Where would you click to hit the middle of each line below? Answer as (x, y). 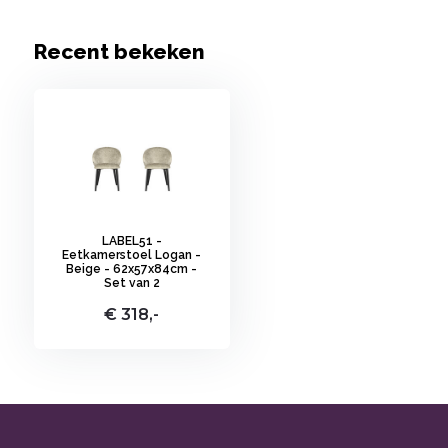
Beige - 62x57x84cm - (132, 269)
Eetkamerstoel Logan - (132, 255)
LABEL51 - (131, 241)
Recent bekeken (119, 51)
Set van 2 (131, 283)
